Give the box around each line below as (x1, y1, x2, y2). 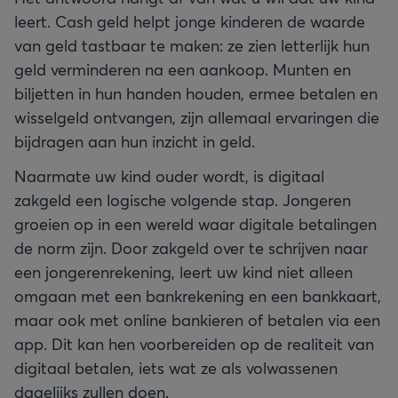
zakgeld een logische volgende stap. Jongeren (14, 188, 351, 211)
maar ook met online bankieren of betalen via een (14, 308, 380, 330)
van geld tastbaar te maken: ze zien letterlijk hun (14, 34, 370, 56)
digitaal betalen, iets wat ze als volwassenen (14, 356, 338, 378)
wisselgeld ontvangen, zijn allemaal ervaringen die (14, 106, 379, 128)
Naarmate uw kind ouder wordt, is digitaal (14, 164, 324, 187)
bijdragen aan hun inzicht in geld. (14, 130, 255, 152)
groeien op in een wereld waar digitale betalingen (14, 212, 377, 235)
